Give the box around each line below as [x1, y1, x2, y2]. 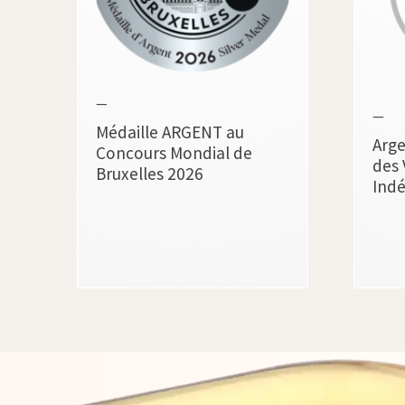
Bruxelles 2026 [96, 163, 204, 185]
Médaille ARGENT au [96, 121, 245, 144]
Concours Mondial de [96, 142, 253, 165]
